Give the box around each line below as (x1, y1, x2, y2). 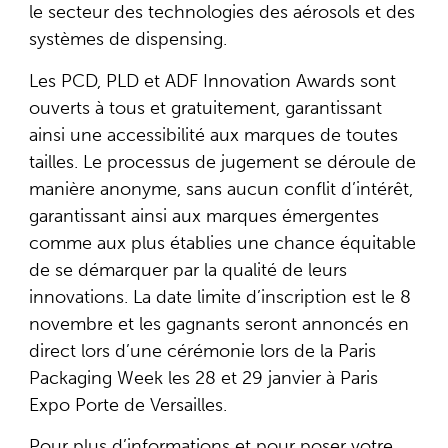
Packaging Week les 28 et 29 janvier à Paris (28, 366, 378, 389)
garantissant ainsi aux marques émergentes (28, 204, 379, 227)
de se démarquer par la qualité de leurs (28, 258, 347, 281)
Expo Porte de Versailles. (28, 393, 227, 416)
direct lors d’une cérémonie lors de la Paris (28, 339, 376, 362)
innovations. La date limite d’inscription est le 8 (28, 285, 411, 308)
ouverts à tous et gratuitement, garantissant (28, 96, 382, 119)
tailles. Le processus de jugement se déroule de (28, 150, 416, 173)
